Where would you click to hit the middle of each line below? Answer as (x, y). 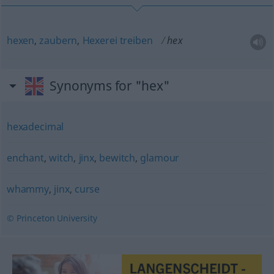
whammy (28, 189)
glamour (160, 158)
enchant (25, 158)
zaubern (58, 40)
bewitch (117, 158)
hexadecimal (35, 127)
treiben (136, 40)
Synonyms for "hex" (110, 86)
